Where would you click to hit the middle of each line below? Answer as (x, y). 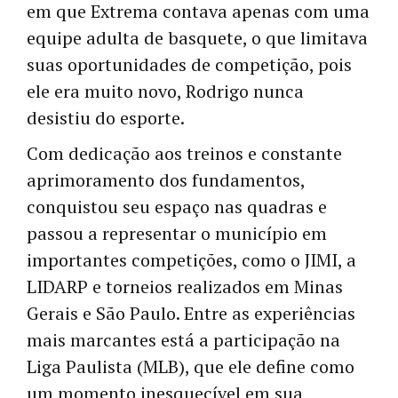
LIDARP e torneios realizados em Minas (185, 286)
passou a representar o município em (177, 233)
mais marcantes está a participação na (183, 339)
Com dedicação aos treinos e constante (184, 153)
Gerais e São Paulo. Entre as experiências (191, 313)
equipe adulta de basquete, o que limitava (197, 37)
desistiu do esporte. (106, 117)
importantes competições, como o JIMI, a (191, 259)
